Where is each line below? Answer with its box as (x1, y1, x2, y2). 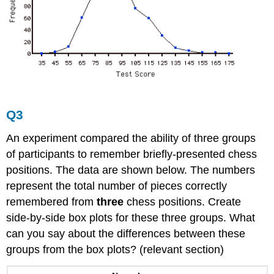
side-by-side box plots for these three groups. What (6, 211, 256, 224)
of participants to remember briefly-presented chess (6, 147, 257, 160)
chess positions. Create (124, 195, 242, 208)
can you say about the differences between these (6, 227, 246, 240)
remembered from (6, 195, 97, 208)
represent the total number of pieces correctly (6, 179, 228, 192)
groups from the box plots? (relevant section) (6, 243, 224, 256)
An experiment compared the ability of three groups (6, 131, 256, 144)
